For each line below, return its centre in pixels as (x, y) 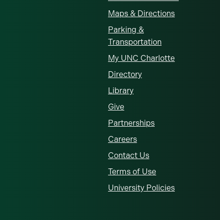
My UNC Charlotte (141, 58)
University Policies (141, 188)
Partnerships (131, 123)
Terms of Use (132, 172)
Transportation (135, 42)
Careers (123, 139)
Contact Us (129, 155)
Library (121, 91)
